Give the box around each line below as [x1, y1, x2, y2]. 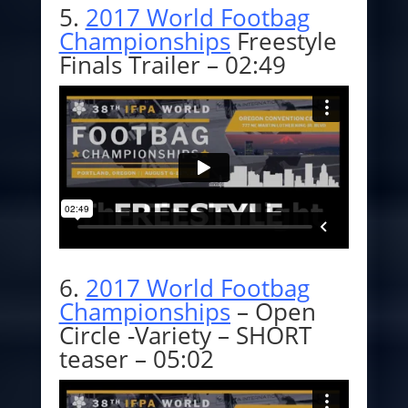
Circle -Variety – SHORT [58, 318, 311, 352]
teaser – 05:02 [58, 342, 214, 375]
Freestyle [229, 24, 337, 57]
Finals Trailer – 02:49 [58, 47, 286, 81]
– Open [229, 294, 316, 328]
